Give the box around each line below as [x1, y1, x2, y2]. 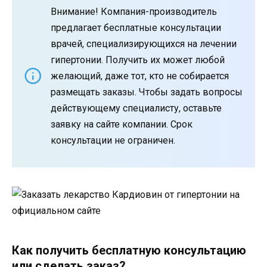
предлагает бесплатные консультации [51, 21, 221, 33]
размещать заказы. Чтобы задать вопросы [51, 86, 243, 98]
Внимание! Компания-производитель [51, 5, 217, 17]
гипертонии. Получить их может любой [51, 54, 225, 66]
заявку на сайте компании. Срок [51, 118, 193, 130]
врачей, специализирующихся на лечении [51, 38, 237, 49]
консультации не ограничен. [51, 134, 175, 146]
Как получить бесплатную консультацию [12, 243, 246, 257]
